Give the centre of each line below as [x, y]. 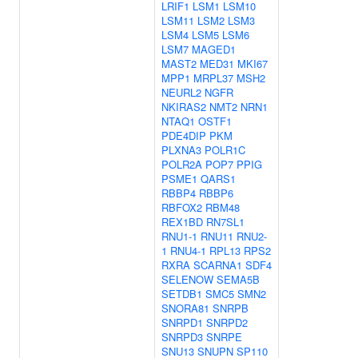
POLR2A [182, 164]
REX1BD [182, 222]
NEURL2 [181, 92]
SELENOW [187, 279]
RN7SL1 [225, 222]
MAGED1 [214, 49]
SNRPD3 [182, 337]
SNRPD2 [227, 322]
